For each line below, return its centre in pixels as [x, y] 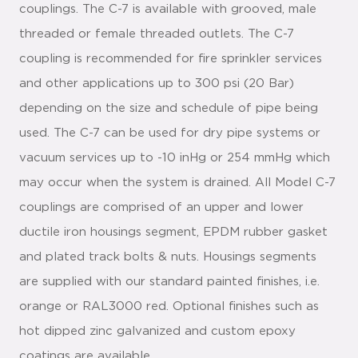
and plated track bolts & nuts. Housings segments [168, 257]
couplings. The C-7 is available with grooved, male [168, 10]
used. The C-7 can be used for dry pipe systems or [170, 133]
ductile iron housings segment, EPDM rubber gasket [173, 233]
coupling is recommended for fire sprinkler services [171, 59]
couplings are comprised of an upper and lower [161, 208]
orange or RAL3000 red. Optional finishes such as [169, 307]
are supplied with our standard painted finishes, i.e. [169, 282]
